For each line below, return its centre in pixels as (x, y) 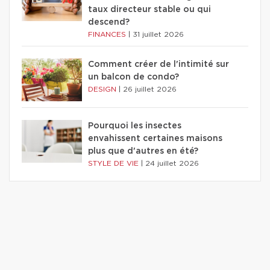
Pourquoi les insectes (135, 126)
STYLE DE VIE (115, 164)
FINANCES (108, 35)
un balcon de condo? (133, 77)
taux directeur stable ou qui (149, 10)
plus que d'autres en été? (143, 152)
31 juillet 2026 (158, 35)
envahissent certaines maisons (155, 139)
